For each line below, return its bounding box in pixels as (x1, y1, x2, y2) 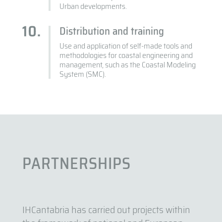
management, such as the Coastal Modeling (59, 58, 196, 71)
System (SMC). (59, 68, 107, 81)
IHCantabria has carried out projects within (22, 202, 190, 218)
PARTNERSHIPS (22, 151, 131, 176)
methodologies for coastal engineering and (59, 49, 193, 62)
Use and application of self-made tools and (59, 40, 193, 53)
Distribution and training (59, 23, 165, 40)
